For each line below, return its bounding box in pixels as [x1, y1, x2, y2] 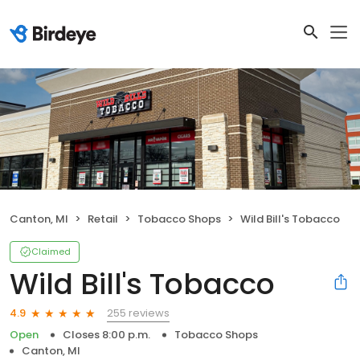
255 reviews [107, 305, 170, 321]
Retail [88, 211, 118, 227]
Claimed [31, 244, 71, 258]
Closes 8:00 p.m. [63, 326, 150, 342]
